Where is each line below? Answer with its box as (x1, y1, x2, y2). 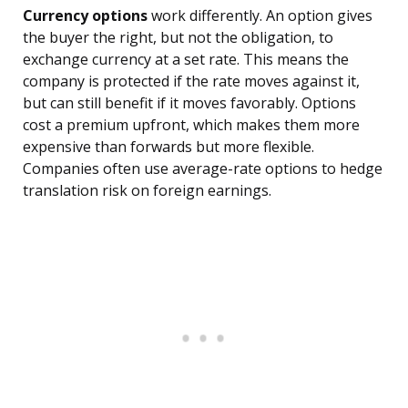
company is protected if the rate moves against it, (23, 71, 360, 92)
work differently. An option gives (148, 5, 372, 26)
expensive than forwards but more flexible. (23, 137, 314, 158)
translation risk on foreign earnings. (23, 180, 271, 201)
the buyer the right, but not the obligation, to (23, 27, 333, 48)
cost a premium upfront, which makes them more (23, 115, 360, 136)
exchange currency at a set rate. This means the (23, 49, 349, 70)
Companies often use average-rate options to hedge (23, 158, 382, 179)
